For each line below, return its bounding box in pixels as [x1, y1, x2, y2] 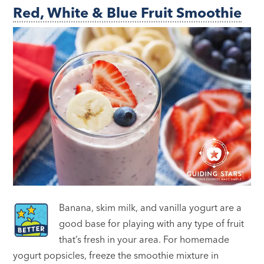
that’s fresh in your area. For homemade [59, 233, 230, 246]
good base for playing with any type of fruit [59, 217, 245, 230]
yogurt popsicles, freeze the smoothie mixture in [13, 249, 219, 262]
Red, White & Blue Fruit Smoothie [13, 4, 242, 22]
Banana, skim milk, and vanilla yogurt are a [59, 202, 242, 214]
